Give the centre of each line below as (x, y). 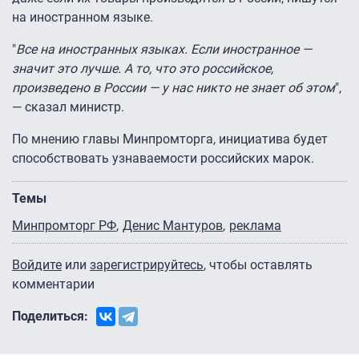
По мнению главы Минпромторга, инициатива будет (170, 139)
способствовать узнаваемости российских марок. (163, 159)
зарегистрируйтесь (147, 265)
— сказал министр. (68, 107)
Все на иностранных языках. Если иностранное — (164, 50)
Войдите (37, 265)
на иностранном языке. (83, 18)
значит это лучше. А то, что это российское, (143, 69)
